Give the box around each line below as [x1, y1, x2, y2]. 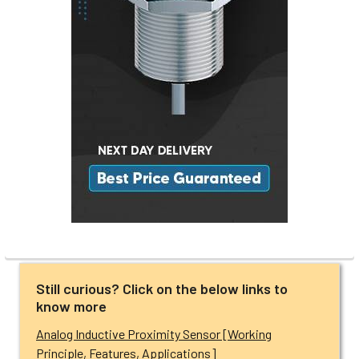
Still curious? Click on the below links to [36, 279, 288, 297]
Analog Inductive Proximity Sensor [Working [36, 325, 272, 341]
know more [36, 296, 107, 315]
